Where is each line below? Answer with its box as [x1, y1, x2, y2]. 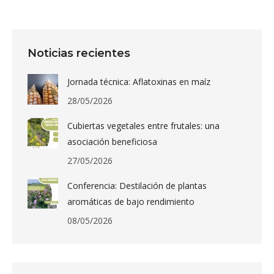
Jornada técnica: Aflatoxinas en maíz [67, 76, 210, 87]
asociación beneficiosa [67, 136, 157, 147]
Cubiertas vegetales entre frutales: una [67, 120, 220, 131]
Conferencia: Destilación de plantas [67, 180, 207, 191]
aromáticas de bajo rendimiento [67, 196, 194, 207]
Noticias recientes [28, 46, 130, 60]
